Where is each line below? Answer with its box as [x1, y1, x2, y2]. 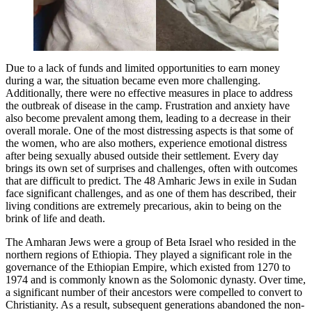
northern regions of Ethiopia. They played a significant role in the [6, 248, 292, 260]
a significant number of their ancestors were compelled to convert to [6, 286, 302, 298]
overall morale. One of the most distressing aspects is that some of [6, 124, 293, 136]
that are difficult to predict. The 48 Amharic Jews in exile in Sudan [6, 174, 297, 187]
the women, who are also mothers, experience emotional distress [6, 136, 287, 149]
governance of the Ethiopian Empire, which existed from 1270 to [6, 260, 290, 273]
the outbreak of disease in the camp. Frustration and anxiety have [6, 99, 290, 111]
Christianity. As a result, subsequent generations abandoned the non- [6, 298, 304, 311]
